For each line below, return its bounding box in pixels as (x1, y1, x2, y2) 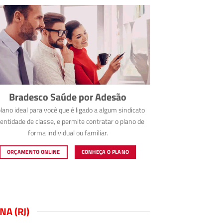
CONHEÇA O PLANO (81, 147, 129, 156)
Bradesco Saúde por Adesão (9, 89, 126, 105)
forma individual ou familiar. (27, 127, 108, 139)
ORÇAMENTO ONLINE (6, 147, 60, 156)
